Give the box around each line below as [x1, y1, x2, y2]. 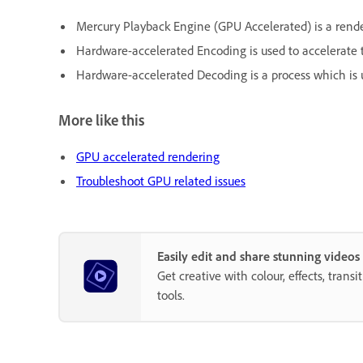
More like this [58, 110, 144, 130]
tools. [157, 287, 185, 304]
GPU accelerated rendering [76, 148, 220, 165]
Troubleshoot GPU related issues [76, 173, 246, 190]
